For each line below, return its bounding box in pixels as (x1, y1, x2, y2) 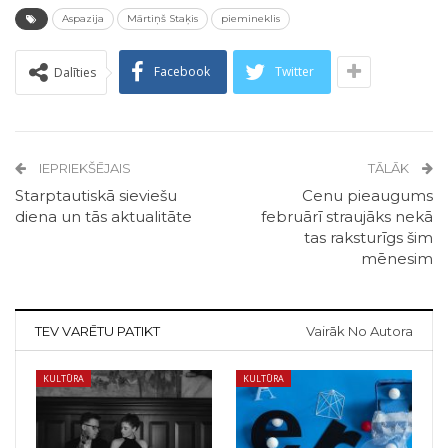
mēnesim (361, 249, 433, 269)
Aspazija (62, 12, 104, 26)
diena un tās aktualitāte (15, 207, 192, 227)
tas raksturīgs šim (304, 228, 433, 248)
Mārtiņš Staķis (127, 12, 198, 26)
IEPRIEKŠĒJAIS (36, 160, 131, 177)
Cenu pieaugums (302, 186, 433, 206)
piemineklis (221, 12, 280, 26)
